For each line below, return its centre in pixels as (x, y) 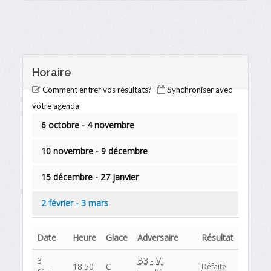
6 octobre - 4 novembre (88, 125)
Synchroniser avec (200, 89)
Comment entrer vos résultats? (97, 89)
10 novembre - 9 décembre (95, 151)
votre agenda (56, 106)
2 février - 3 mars (75, 203)
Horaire (52, 72)
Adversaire (158, 237)
